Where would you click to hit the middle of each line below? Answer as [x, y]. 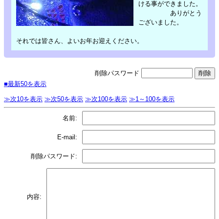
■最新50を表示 [25, 84]
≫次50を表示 [64, 99]
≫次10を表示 [23, 99]
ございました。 [161, 22]
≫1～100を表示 [152, 99]
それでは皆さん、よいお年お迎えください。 [80, 41]
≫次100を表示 [106, 99]
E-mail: [67, 137]
